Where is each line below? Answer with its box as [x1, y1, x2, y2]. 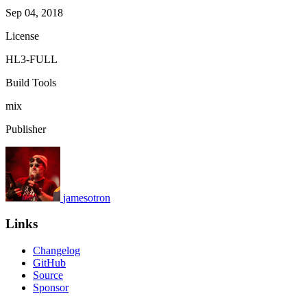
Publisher [5, 123, 46, 135]
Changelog [33, 245, 80, 257]
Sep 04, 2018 [5, 6, 63, 19]
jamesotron [63, 191, 110, 204]
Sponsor [33, 282, 69, 294]
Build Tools [5, 76, 56, 88]
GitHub [33, 257, 66, 269]
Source [33, 269, 63, 282]
